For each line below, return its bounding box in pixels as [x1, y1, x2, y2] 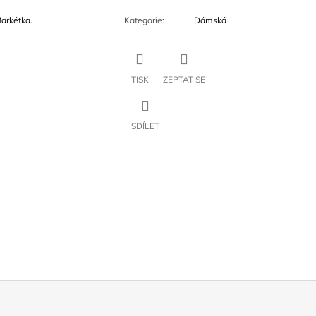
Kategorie [123, 15, 162, 26]
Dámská [193, 15, 226, 26]
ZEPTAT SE [162, 74, 205, 85]
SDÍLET [130, 121, 159, 132]
